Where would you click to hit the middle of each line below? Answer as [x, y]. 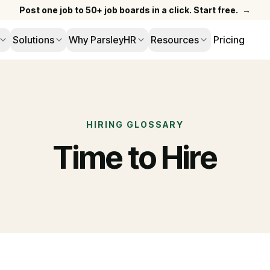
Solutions [33, 40]
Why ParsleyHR [102, 40]
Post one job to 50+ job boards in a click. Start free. [129, 10]
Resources [174, 40]
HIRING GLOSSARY [135, 124]
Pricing [229, 40]
